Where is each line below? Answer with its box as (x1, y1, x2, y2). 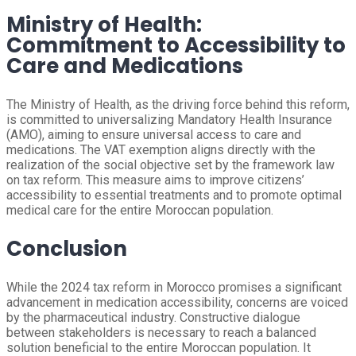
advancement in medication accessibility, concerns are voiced (6, 295, 348, 310)
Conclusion (6, 234, 127, 263)
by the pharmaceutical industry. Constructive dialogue (6, 310, 300, 325)
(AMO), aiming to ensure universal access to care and (6, 127, 301, 142)
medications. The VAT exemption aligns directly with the (6, 142, 315, 157)
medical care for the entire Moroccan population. (6, 203, 273, 218)
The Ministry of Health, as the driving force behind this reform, (6, 97, 350, 112)
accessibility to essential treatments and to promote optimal (6, 188, 342, 203)
